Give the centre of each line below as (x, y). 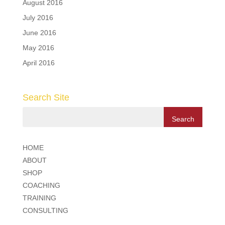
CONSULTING (45, 210)
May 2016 (38, 47)
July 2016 (38, 17)
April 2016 (38, 63)
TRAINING (39, 198)
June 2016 (39, 32)
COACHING (41, 185)
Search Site (46, 97)
